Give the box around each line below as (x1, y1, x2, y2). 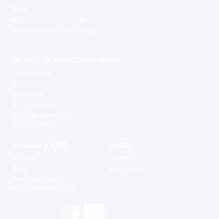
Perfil (11, 4, 28, 14)
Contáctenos (11, 68, 52, 78)
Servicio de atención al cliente (11, 54, 121, 66)
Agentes (109, 153, 136, 163)
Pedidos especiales (11, 109, 73, 119)
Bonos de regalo (12, 174, 65, 183)
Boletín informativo (12, 184, 74, 194)
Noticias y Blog (12, 139, 67, 150)
